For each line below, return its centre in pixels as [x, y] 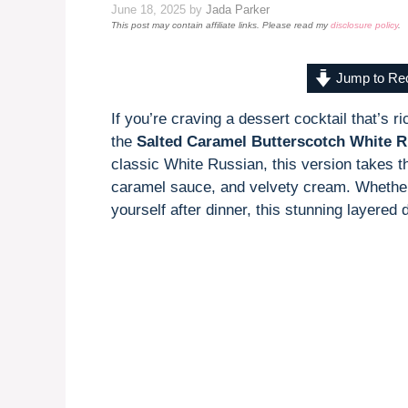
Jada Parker [238, 9]
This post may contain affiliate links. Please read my [221, 25]
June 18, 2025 [148, 9]
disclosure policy [364, 25]
